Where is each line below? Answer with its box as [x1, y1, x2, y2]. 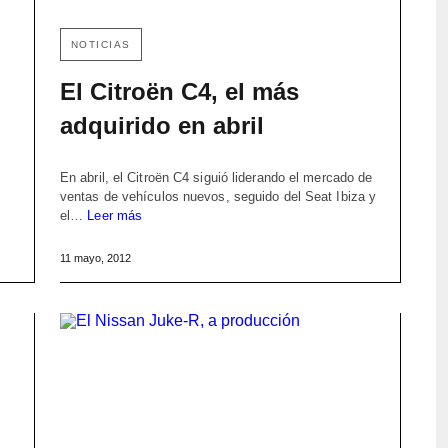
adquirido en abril [59, 112, 264, 140]
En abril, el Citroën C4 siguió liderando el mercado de [59, 170, 373, 186]
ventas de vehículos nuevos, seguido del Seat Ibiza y [59, 189, 377, 205]
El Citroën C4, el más [59, 78, 299, 106]
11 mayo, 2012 [59, 252, 131, 265]
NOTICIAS [70, 39, 131, 51]
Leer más [87, 208, 143, 224]
